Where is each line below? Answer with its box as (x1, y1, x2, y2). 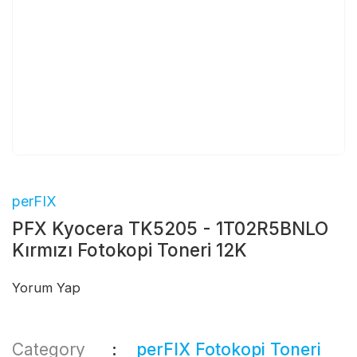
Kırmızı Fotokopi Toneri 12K (12, 239, 247, 261)
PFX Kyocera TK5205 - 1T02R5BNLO (12, 218, 328, 239)
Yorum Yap (12, 279, 80, 296)
